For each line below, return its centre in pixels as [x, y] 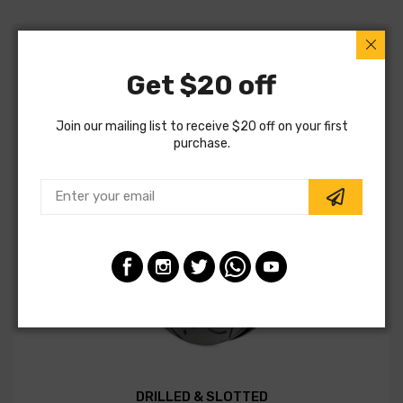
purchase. [201, 143]
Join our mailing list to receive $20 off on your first [201, 126]
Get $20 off [201, 85]
